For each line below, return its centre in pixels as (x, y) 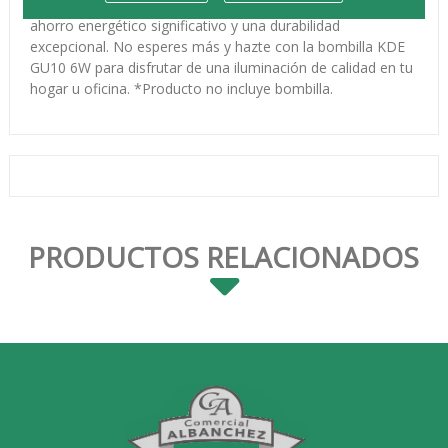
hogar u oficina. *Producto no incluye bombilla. (181, 88)
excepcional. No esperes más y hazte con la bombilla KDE (217, 46)
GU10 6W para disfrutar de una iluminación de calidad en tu (221, 67)
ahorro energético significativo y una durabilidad (184, 25)
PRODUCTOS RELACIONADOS (224, 257)
